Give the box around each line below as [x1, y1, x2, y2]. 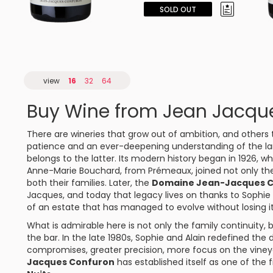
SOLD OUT [159, 4, 196, 15]
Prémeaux [148, 165, 191, 177]
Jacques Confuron [27, 256, 115, 268]
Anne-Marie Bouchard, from [27, 165, 148, 177]
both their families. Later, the [27, 177, 152, 189]
